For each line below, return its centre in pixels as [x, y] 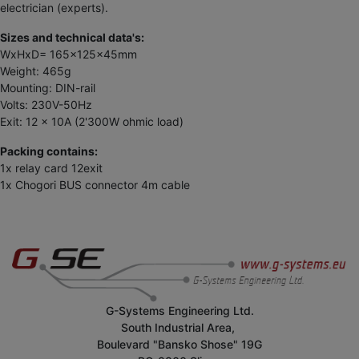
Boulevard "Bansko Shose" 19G [179, 345]
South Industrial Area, [179, 328]
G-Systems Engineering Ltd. [179, 311]
